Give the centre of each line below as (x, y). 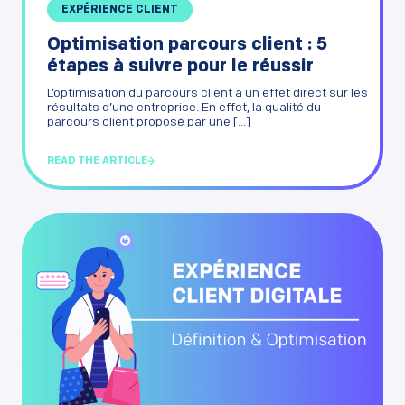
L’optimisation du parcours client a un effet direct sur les (207, 93)
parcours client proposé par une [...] (149, 122)
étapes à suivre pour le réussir (180, 66)
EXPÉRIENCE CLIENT (120, 9)
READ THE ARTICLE (97, 161)
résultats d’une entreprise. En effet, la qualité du (184, 108)
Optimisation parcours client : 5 (187, 45)
